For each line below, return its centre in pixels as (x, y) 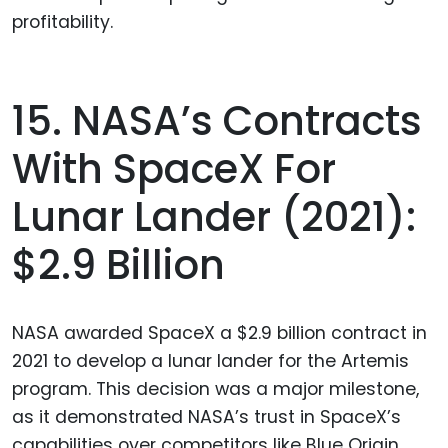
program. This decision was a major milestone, (215, 388)
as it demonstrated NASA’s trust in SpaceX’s (206, 416)
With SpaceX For (174, 168)
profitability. (62, 22)
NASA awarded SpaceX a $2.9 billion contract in (219, 332)
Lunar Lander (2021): (214, 216)
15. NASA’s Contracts (217, 120)
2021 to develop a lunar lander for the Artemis (210, 360)
